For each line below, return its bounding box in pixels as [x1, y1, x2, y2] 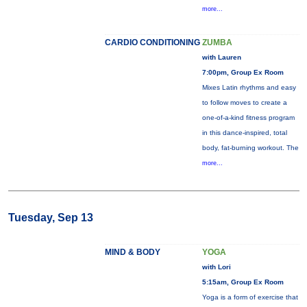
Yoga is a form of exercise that [201, 293, 298, 301]
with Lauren [201, 53, 241, 61]
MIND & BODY [104, 247, 160, 257]
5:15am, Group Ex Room [201, 278, 284, 286]
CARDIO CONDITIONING [104, 38, 200, 47]
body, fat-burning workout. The [201, 144, 299, 151]
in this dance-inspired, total [201, 129, 287, 136]
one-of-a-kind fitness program [201, 114, 295, 121]
